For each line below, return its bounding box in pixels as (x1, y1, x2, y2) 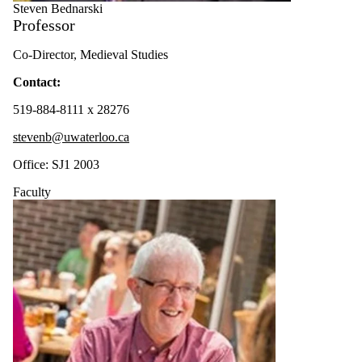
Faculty (13, 185, 51, 200)
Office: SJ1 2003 (13, 158, 99, 172)
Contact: (13, 75, 61, 90)
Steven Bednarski (13, 2, 103, 16)
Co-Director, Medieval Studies (13, 48, 168, 62)
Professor (13, 16, 75, 35)
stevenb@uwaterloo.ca (13, 130, 129, 145)
